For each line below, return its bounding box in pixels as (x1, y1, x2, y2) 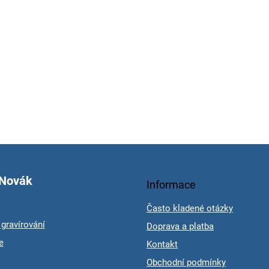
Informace (147, 178, 196, 191)
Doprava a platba (147, 220, 214, 232)
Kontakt (147, 238, 178, 250)
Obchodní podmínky (147, 256, 226, 268)
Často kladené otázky (147, 202, 233, 214)
